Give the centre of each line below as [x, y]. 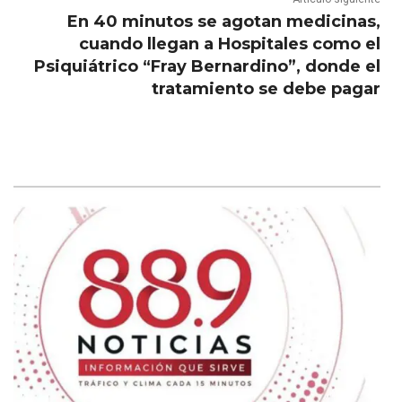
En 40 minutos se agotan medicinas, [223, 22]
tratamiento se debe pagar [266, 89]
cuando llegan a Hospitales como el [229, 44]
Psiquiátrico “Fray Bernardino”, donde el [207, 67]
